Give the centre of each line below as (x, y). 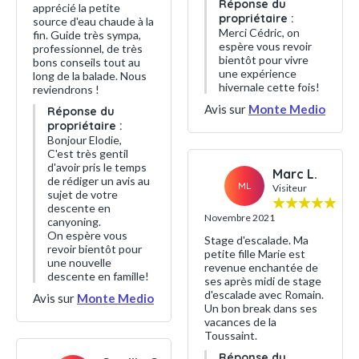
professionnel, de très (88, 48)
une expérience (258, 73)
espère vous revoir (265, 46)
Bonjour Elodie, (85, 140)
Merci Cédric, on (259, 32)
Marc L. (295, 173)
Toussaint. (231, 335)
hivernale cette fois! (269, 87)
